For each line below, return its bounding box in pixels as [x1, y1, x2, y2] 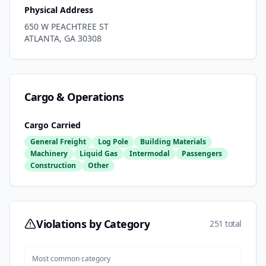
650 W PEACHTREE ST [24, 21, 109, 33]
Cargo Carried [24, 119, 81, 131]
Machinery [30, 148, 68, 159]
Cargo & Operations [24, 90, 124, 104]
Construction [30, 160, 76, 171]
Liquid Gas [80, 148, 118, 159]
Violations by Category [36, 217, 150, 232]
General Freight [30, 137, 86, 147]
